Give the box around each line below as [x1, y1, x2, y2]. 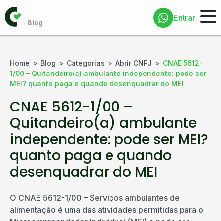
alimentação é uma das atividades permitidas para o [10, 205, 203, 215]
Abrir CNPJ [115, 59, 152, 67]
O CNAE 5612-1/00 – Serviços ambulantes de [10, 193, 180, 203]
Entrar [173, 12, 195, 23]
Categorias [67, 59, 105, 67]
